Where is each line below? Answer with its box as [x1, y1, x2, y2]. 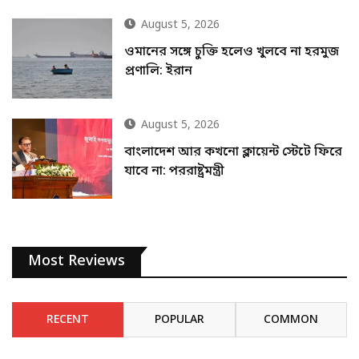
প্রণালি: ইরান [124, 62, 193, 80]
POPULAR [154, 313, 204, 329]
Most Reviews [28, 252, 125, 272]
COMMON [264, 313, 319, 329]
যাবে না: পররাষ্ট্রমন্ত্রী [124, 163, 225, 181]
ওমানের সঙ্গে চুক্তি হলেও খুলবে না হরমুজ [124, 42, 340, 61]
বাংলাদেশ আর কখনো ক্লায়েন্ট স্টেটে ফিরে [124, 143, 343, 162]
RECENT [46, 313, 90, 329]
